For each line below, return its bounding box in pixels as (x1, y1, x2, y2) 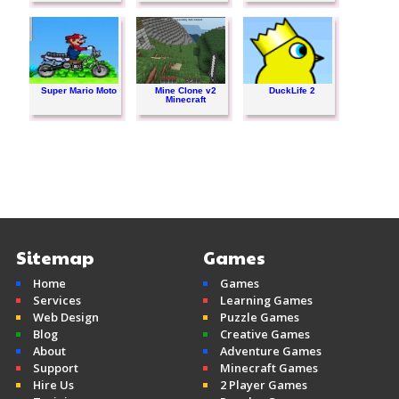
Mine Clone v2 (154, 85, 216, 96)
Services (32, 292, 81, 309)
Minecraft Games (219, 360, 318, 377)
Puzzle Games (219, 309, 299, 326)
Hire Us (32, 377, 74, 394)
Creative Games (219, 326, 310, 343)
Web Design (32, 309, 99, 326)
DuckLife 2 (269, 85, 316, 96)
